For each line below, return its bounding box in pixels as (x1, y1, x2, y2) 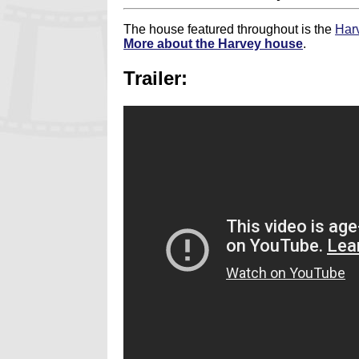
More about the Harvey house (123, 37, 304, 51)
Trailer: (123, 67, 188, 90)
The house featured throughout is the (123, 22, 336, 37)
